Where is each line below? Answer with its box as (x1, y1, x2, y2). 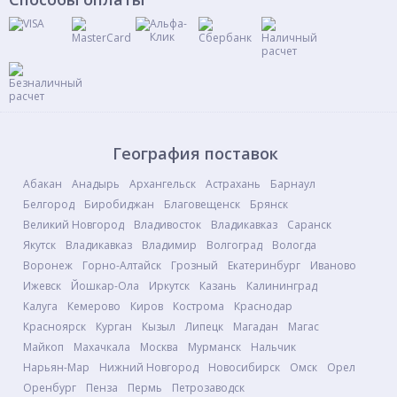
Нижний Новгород (99, 360, 198, 375)
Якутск (23, 237, 56, 253)
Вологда (272, 237, 316, 253)
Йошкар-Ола (71, 278, 139, 293)
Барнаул (270, 176, 315, 191)
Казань (199, 278, 237, 293)
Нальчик (251, 339, 296, 354)
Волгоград (206, 237, 262, 253)
